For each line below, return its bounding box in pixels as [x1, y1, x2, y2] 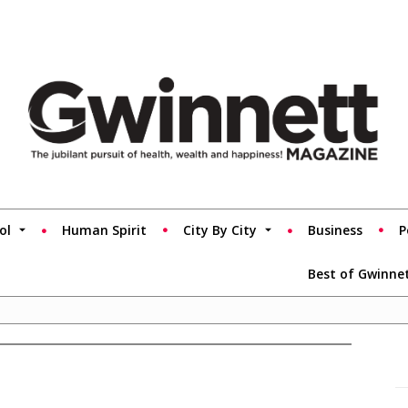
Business [308, 220, 362, 239]
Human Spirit [62, 220, 147, 239]
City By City [183, 220, 257, 239]
